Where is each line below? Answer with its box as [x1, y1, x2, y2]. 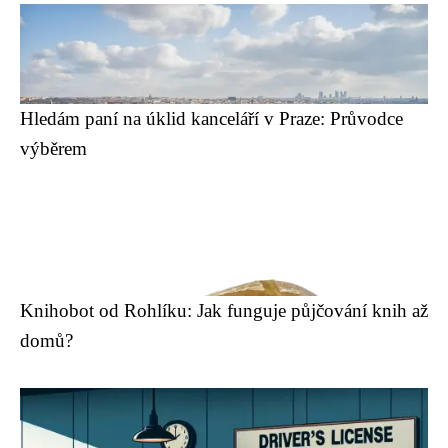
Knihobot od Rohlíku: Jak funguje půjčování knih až [20, 300, 428, 321]
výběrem [20, 138, 87, 159]
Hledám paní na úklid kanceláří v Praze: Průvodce [20, 108, 403, 129]
